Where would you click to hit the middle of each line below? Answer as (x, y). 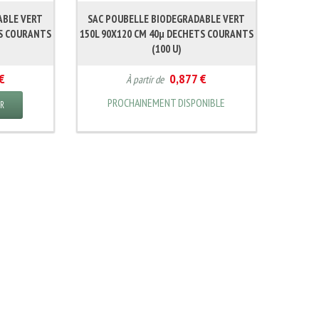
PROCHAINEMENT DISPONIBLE (167, 103)
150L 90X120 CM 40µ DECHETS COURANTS (166, 33)
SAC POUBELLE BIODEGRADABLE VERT (167, 19)
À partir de (146, 79)
